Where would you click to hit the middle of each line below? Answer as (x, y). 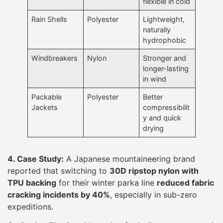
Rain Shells (50, 19)
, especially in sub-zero (154, 194)
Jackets (45, 107)
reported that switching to (58, 170)
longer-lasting (166, 68)
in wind (155, 79)
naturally (157, 29)
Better (153, 97)
